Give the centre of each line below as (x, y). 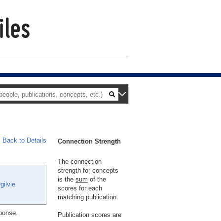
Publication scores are (90, 215)
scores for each (80, 188)
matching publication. (88, 197)
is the (67, 179)
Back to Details (24, 140)
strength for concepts (88, 170)
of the (97, 179)
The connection (80, 162)
